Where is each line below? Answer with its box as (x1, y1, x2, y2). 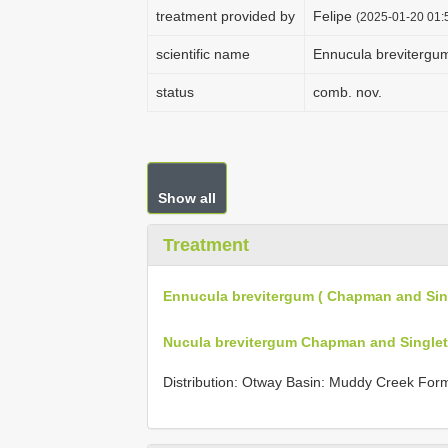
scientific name (156, 46, 250, 62)
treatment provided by (156, 8, 295, 24)
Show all (158, 190, 216, 206)
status (156, 84, 194, 100)
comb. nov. (313, 84, 382, 100)
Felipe (313, 8, 356, 24)
